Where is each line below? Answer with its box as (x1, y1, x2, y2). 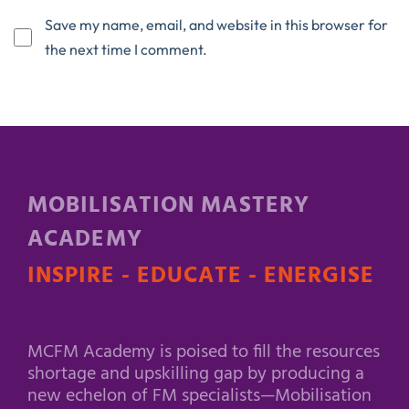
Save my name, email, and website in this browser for (45, 15, 388, 34)
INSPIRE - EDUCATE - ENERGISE (27, 257, 374, 295)
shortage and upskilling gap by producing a (27, 359, 364, 389)
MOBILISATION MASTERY (27, 187, 310, 225)
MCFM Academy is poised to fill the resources (27, 337, 380, 367)
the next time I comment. (45, 39, 207, 58)
